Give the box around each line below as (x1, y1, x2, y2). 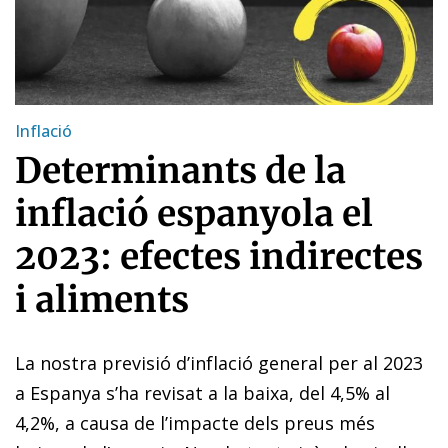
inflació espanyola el (15, 191, 373, 236)
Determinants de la (15, 148, 346, 193)
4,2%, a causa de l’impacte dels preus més (15, 410, 375, 435)
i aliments (15, 277, 189, 322)
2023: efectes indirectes (15, 234, 423, 279)
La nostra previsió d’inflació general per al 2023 (15, 350, 423, 375)
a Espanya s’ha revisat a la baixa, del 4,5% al (15, 380, 390, 405)
